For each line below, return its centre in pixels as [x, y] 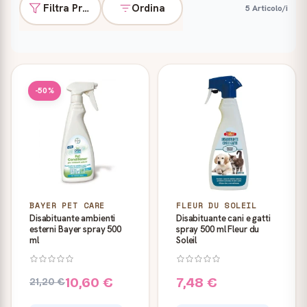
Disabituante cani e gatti [223, 218]
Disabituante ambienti [73, 218]
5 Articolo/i [267, 8]
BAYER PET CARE [67, 206]
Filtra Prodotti [78, 8]
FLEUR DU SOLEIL [217, 206]
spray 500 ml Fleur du [218, 229]
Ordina [148, 8]
